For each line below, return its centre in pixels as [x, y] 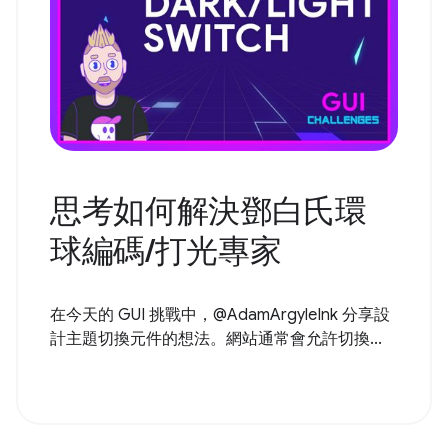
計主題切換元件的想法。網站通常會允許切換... [216, 339]
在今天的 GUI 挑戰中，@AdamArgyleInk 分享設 [220, 315]
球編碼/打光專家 [166, 251]
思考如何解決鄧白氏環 [208, 211]
